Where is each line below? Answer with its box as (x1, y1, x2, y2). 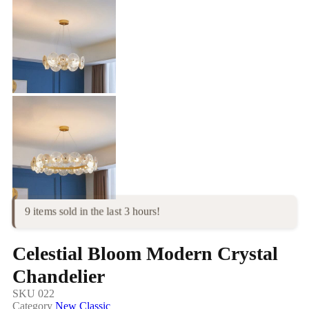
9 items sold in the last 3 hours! (24, 206, 161, 218)
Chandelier (12, 266, 105, 288)
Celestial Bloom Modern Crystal (12, 243, 278, 265)
